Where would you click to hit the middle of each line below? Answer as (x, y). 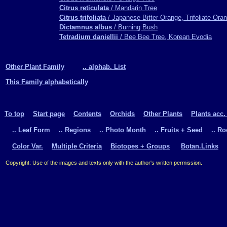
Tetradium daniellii (89, 37)
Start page (49, 113)
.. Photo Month (123, 130)
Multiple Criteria (77, 146)
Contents (87, 113)
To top (14, 113)
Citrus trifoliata (83, 17)
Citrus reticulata (84, 8)
